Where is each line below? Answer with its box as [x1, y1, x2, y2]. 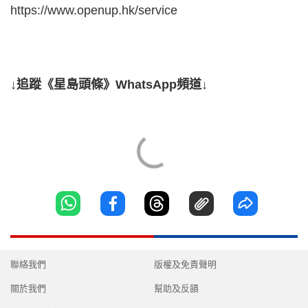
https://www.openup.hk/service [10, 3, 177, 17]
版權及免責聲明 [154, 259, 217, 270]
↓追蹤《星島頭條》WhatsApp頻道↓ [10, 77, 208, 91]
